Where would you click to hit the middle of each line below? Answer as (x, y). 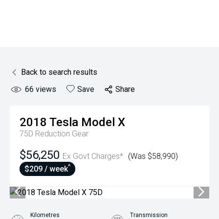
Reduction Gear (62, 134)
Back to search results (59, 72)
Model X (103, 122)
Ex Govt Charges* (93, 156)
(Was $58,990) (153, 156)
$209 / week (46, 169)
